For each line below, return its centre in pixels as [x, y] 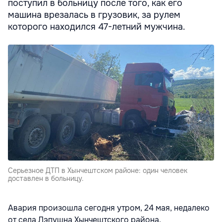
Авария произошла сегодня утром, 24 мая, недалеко [109, 208]
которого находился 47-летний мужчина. [97, 27]
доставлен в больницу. [46, 178]
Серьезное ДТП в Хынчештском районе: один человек [98, 170]
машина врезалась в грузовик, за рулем [94, 15]
